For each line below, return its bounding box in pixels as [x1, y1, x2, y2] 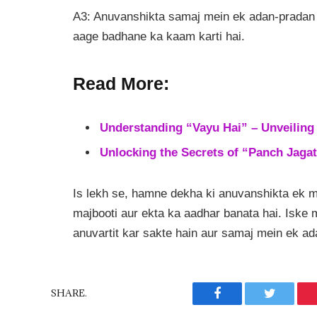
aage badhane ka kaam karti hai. [73, 30, 245, 44]
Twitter [268, 297, 306, 311]
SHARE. [51, 287, 87, 300]
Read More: [73, 73, 169, 93]
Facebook [216, 297, 266, 311]
